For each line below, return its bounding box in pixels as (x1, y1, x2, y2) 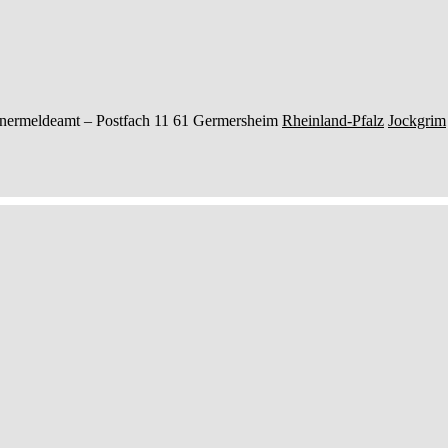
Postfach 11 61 (96, 111, 189, 129)
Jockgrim (388, 111, 446, 129)
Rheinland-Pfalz (282, 111, 384, 129)
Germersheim (193, 111, 278, 129)
